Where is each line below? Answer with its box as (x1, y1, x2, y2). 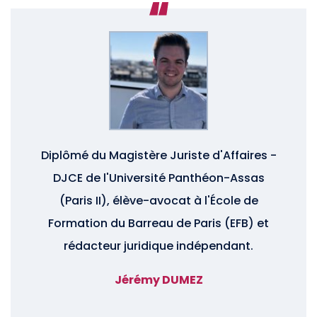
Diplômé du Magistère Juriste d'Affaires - (40, 146, 277, 163)
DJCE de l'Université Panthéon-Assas (52, 169, 265, 186)
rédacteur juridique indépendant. (64, 237, 253, 254)
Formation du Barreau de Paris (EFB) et (48, 214, 269, 231)
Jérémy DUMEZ (114, 271, 203, 288)
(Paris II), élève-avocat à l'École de (59, 192, 258, 209)
